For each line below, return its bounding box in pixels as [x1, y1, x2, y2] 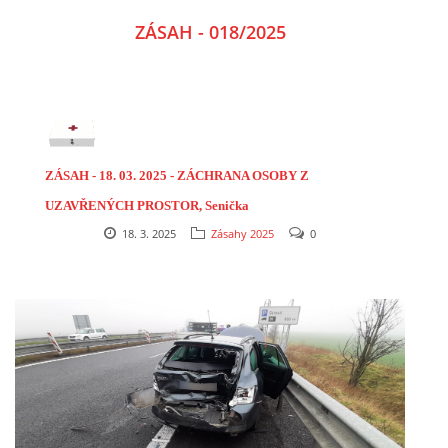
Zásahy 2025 [211, 226, 274, 242]
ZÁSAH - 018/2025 [134, 20, 286, 45]
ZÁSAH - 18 [45, 168, 113, 184]
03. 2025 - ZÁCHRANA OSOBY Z [116, 168, 309, 184]
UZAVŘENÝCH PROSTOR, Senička [45, 198, 249, 214]
